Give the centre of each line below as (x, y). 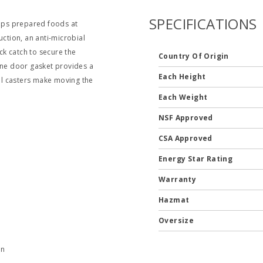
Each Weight (184, 97)
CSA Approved (186, 138)
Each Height (183, 77)
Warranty (178, 179)
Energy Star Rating (196, 159)
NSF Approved (187, 118)
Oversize (177, 220)
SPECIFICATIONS (203, 24)
